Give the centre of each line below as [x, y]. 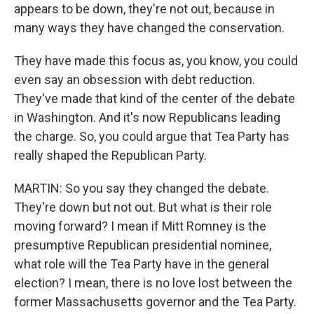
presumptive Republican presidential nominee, [143, 245]
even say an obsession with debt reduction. [135, 80]
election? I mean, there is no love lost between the [153, 283]
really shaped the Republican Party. [110, 155]
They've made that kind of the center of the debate [155, 98]
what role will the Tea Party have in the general [142, 264]
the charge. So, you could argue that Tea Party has [152, 136]
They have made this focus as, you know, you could [156, 61]
